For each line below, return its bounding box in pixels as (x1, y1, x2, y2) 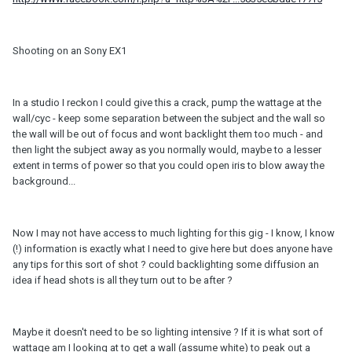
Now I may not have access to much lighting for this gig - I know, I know (13, 227, 335, 240)
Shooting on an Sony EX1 (13, 45, 126, 57)
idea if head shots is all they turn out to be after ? (13, 274, 233, 287)
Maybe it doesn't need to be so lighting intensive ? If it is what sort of (13, 326, 323, 339)
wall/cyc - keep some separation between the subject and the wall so (13, 112, 325, 125)
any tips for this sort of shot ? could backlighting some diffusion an (13, 258, 319, 271)
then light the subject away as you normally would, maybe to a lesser (13, 144, 321, 156)
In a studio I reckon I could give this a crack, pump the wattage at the (13, 97, 321, 109)
